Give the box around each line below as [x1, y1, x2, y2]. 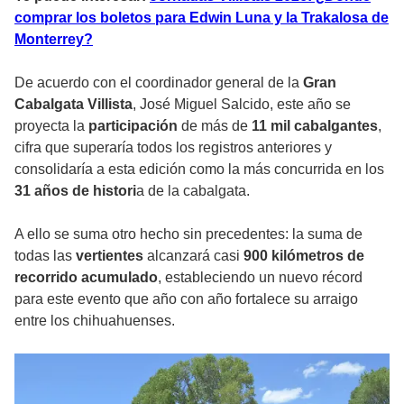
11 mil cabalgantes [252, 117, 378, 133]
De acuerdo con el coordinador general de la [14, 74, 299, 90]
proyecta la [14, 117, 88, 133]
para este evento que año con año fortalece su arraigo [14, 290, 358, 307]
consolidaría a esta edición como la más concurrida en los [14, 161, 384, 177]
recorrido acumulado [14, 269, 158, 285]
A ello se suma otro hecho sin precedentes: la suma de [14, 225, 363, 242]
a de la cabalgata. [136, 182, 250, 198]
